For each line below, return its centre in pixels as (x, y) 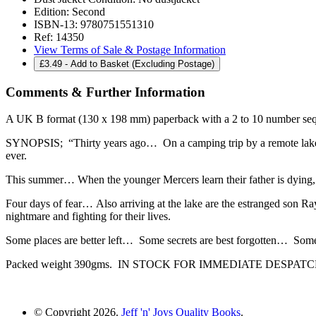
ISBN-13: (56, 24)
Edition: (51, 11)
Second (87, 11)
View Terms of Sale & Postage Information (130, 49)
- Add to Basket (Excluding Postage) (138, 63)
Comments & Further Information (105, 92)
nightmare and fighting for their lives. (88, 217)
